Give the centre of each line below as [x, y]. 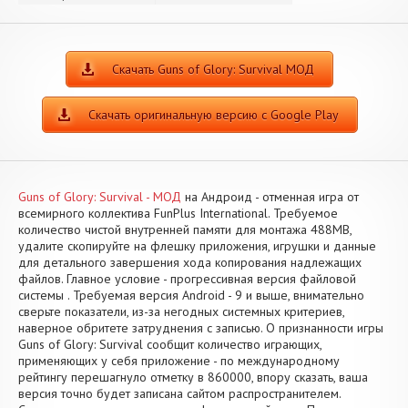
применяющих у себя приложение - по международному [179, 361]
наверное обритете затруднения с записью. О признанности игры [201, 328]
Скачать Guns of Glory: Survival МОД [213, 69]
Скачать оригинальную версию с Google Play [213, 115]
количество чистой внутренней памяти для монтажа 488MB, [185, 229]
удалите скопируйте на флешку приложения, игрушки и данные [197, 246]
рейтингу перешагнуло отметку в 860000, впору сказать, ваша [193, 377]
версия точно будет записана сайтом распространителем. [179, 393]
